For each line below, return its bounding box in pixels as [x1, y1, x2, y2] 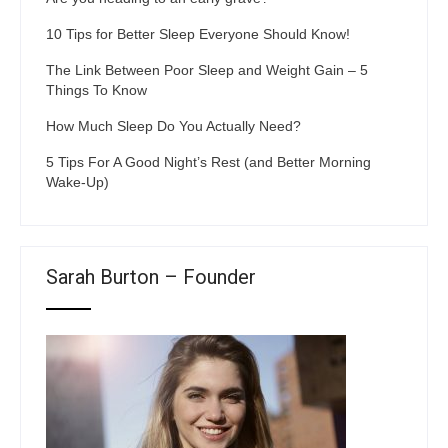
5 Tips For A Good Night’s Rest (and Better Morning [46, 154, 371, 170]
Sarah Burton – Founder [46, 265, 256, 289]
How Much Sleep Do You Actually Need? [46, 118, 301, 134]
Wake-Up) [46, 174, 109, 190]
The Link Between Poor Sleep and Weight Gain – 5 [46, 62, 368, 78]
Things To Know [46, 82, 147, 98]
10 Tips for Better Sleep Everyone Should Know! [46, 26, 350, 42]
